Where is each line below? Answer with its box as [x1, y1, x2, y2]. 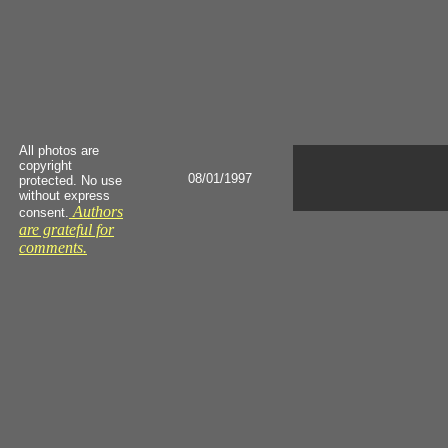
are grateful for [19, 221, 114, 238]
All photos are [19, 143, 99, 158]
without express [19, 188, 110, 203]
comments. [19, 239, 87, 256]
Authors [69, 203, 123, 220]
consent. [19, 205, 69, 220]
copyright [19, 158, 72, 173]
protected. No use [19, 173, 122, 188]
